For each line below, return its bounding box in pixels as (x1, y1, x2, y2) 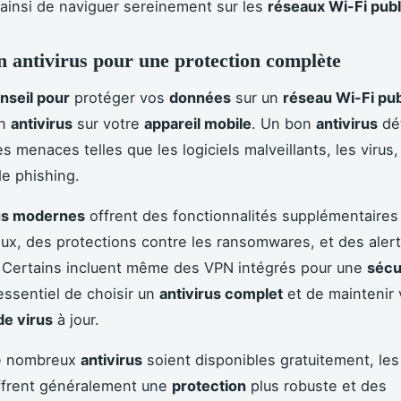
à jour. (53, 311, 99, 329)
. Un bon (252, 115, 316, 133)
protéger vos (70, 89, 169, 107)
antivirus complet (159, 285, 283, 303)
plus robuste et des (246, 377, 387, 396)
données (169, 89, 231, 107)
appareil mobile (144, 115, 252, 133)
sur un (231, 89, 283, 107)
